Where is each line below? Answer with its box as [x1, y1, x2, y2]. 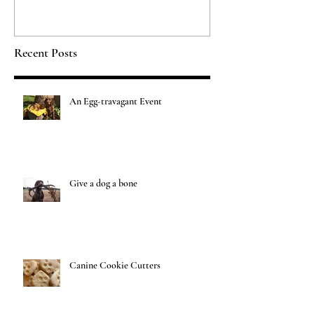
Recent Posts [14, 44, 77, 60]
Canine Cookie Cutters [69, 259, 161, 271]
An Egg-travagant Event [69, 95, 162, 107]
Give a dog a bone [69, 177, 137, 189]
